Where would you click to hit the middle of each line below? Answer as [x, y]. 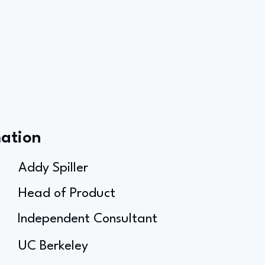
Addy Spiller [53, 168]
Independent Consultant [88, 219]
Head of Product [67, 193]
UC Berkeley [53, 246]
